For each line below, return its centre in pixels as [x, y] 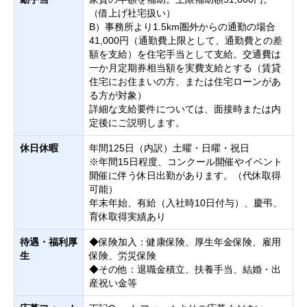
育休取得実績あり [127, 217]
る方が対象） [118, 95]
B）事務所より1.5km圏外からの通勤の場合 [182, 27]
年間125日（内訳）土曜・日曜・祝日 [169, 148]
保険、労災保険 [123, 256]
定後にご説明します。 [137, 123]
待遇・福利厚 [49, 242]
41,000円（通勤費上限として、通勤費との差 [186, 40]
